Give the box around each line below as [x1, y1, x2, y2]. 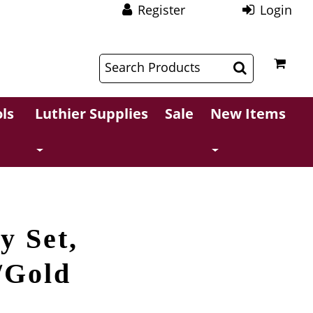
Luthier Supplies [35, 104, 149, 123]
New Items [210, 104, 286, 123]
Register [138, 1, 186, 18]
